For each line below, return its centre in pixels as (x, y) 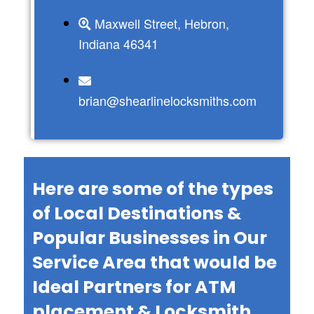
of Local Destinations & (136, 214)
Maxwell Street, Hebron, (162, 23)
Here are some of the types (152, 189)
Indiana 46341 (118, 44)
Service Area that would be (154, 263)
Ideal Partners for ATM (134, 287)
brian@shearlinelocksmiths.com (167, 101)
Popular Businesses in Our (149, 238)
